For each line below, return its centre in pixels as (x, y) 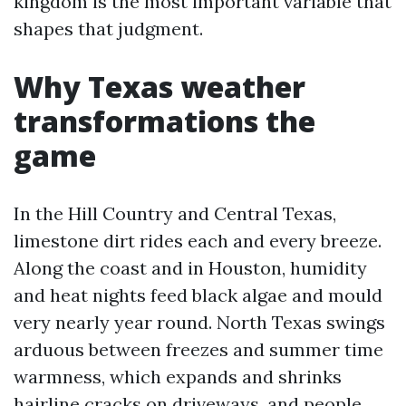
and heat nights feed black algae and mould (198, 295)
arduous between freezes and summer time (198, 349)
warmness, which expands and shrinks (178, 377)
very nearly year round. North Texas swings (199, 322)
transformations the (164, 121)
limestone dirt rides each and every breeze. (198, 241)
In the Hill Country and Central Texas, (175, 213)
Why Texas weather (159, 87)
